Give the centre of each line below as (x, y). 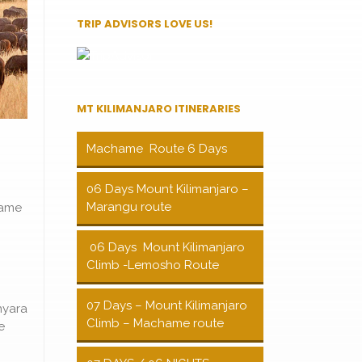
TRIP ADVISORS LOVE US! (145, 24)
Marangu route (129, 207)
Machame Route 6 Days (157, 149)
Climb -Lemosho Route (153, 265)
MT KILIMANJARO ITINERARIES (159, 109)
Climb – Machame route (155, 323)
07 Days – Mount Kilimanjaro (167, 305)
